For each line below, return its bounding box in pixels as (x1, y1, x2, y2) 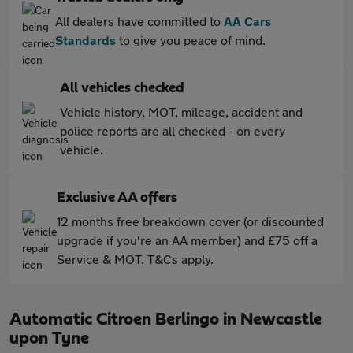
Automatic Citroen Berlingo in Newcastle (9, 310, 322, 328)
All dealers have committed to (55, 13, 224, 28)
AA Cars (224, 13, 271, 28)
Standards (55, 32, 116, 47)
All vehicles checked (60, 81, 184, 95)
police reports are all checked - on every (60, 123, 285, 138)
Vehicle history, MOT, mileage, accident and (60, 104, 303, 119)
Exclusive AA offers (57, 191, 177, 205)
